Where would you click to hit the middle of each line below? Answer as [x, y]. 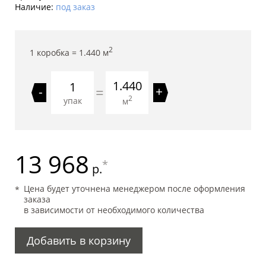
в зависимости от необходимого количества [114, 210]
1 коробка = [54, 52]
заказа [37, 199]
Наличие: [35, 7]
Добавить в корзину [79, 240]
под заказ [75, 7]
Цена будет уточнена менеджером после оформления [134, 188]
